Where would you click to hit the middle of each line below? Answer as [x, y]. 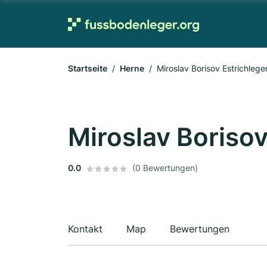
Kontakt [85, 229]
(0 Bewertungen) [165, 168]
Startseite [88, 68]
